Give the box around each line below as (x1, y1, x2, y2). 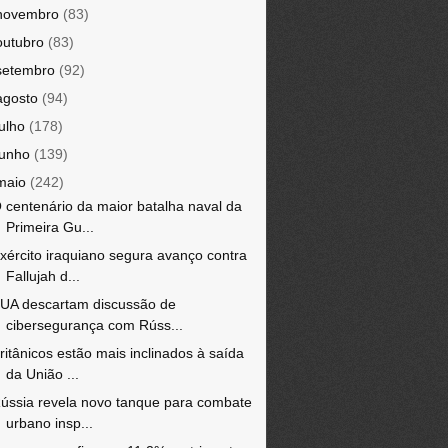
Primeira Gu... (5, 219, 94, 235)
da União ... (5, 366, 79, 382)
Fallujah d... (5, 268, 80, 284)
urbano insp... (5, 415, 93, 431)
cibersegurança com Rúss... (5, 317, 183, 333)
